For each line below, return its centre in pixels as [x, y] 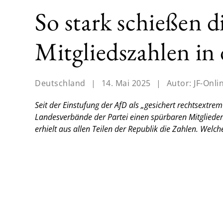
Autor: [180, 83]
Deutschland [60, 83]
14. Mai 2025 [126, 83]
